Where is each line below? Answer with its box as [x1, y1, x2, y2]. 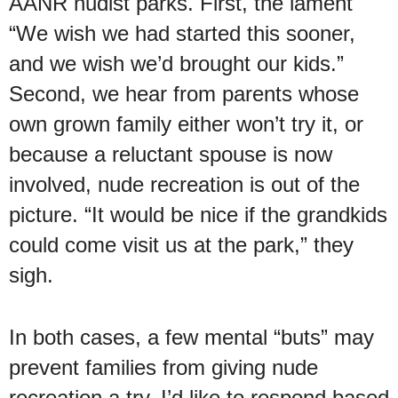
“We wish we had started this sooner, [9, 20, 355, 45]
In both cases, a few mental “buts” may [9, 324, 374, 349]
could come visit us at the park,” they [9, 232, 354, 257]
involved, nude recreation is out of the [9, 171, 360, 196]
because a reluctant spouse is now [9, 141, 332, 166]
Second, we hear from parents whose [9, 81, 359, 106]
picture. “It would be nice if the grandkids [9, 202, 387, 227]
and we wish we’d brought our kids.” [9, 51, 344, 76]
